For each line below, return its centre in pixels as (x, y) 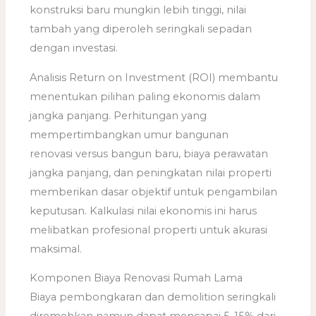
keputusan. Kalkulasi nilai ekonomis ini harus (144, 211)
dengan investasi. (74, 48)
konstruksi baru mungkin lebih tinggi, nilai (138, 10)
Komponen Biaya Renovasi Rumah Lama (136, 278)
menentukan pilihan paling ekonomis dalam (145, 96)
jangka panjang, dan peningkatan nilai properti (151, 172)
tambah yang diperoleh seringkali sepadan (141, 29)
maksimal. (56, 249)
